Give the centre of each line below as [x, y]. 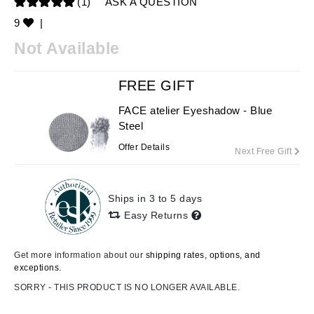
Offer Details [144, 147]
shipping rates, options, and [203, 255]
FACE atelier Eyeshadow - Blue [195, 110]
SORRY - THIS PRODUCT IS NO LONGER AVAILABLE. [127, 287]
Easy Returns [156, 215]
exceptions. [38, 268]
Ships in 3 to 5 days [155, 198]
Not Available [67, 48]
